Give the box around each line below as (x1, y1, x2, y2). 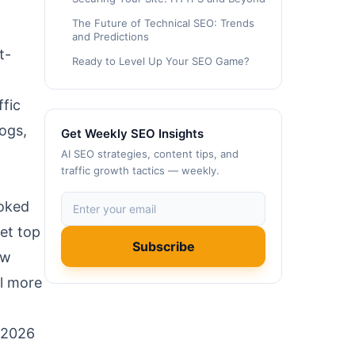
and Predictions (72, 30, 149, 43)
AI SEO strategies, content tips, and (61, 147, 239, 160)
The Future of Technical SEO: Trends (72, 17, 254, 29)
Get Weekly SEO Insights (61, 126, 204, 141)
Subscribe (132, 239, 195, 254)
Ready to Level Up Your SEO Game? (72, 55, 250, 67)
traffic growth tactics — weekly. (61, 164, 219, 177)
